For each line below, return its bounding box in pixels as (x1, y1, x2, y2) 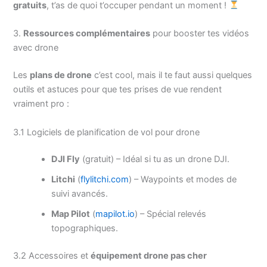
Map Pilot (51, 209, 91, 220)
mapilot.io (95, 209, 135, 220)
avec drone (13, 42, 59, 54)
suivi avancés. (51, 188, 108, 200)
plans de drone (30, 70, 92, 81)
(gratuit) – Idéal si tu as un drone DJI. (80, 154, 230, 165)
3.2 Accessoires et (13, 250, 91, 262)
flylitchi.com (80, 174, 129, 185)
